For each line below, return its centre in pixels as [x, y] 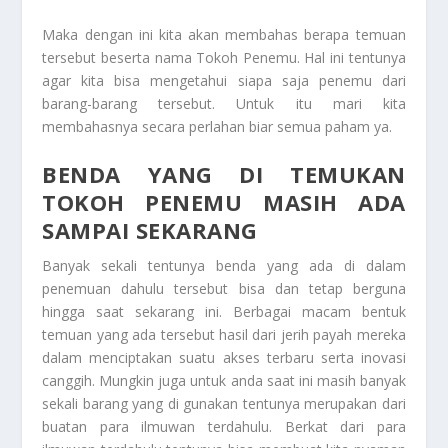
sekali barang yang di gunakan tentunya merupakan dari [224, 404]
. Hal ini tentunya [351, 57]
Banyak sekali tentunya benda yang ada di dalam [224, 266]
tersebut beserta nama [119, 57]
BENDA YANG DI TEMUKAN [224, 174]
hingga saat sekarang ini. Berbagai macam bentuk [224, 312]
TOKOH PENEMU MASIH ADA [224, 202]
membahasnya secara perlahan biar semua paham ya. [217, 126]
